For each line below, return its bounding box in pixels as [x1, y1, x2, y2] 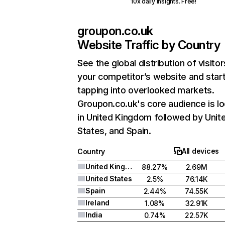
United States [85, 174, 132, 183]
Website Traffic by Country [77, 38, 220, 52]
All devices [182, 147, 219, 155]
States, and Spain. [77, 126, 151, 136]
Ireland [85, 198, 110, 207]
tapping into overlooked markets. [77, 85, 214, 95]
